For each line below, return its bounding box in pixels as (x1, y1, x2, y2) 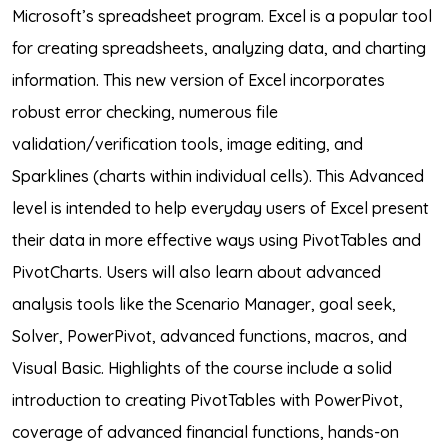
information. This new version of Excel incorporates (12, 70, 385, 90)
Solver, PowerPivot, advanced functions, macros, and (12, 326, 407, 346)
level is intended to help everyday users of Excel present (12, 198, 429, 218)
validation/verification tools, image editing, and (12, 134, 363, 154)
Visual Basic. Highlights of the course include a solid (12, 358, 392, 378)
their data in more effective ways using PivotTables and (12, 230, 421, 250)
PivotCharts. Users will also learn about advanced (12, 262, 381, 282)
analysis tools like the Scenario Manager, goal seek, (12, 294, 396, 314)
